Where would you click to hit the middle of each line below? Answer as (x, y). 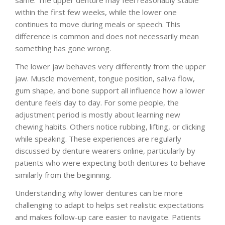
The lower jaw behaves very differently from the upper (110, 66)
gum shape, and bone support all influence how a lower (110, 90)
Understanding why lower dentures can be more (99, 193)
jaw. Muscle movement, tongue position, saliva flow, (105, 78)
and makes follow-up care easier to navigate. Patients (108, 217)
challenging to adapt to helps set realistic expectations (109, 205)
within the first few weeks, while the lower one (96, 12)
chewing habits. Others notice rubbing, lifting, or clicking (110, 126)
